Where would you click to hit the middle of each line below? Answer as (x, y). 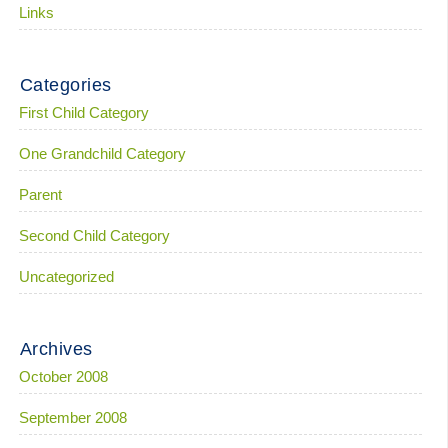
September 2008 (72, 417)
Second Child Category (94, 235)
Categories (65, 85)
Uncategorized (66, 276)
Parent (40, 194)
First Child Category (83, 112)
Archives (56, 349)
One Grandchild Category (102, 153)
